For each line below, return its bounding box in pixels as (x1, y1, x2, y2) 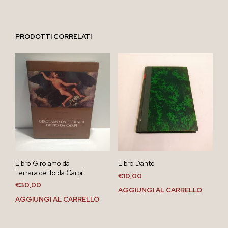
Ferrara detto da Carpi (15, 168, 82, 178)
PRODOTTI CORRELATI (15, 32, 92, 41)
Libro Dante (118, 159, 155, 168)
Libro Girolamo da (15, 159, 70, 168)
